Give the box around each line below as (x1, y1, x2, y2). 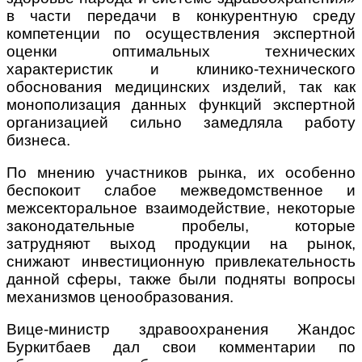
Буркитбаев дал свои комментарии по (6, 339, 356, 356)
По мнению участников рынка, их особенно (6, 164, 356, 182)
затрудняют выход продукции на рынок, (6, 235, 356, 253)
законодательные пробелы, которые (6, 217, 356, 235)
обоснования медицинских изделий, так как (6, 78, 356, 96)
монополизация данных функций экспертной (6, 96, 356, 114)
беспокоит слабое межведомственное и (6, 182, 356, 200)
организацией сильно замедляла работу (6, 114, 356, 132)
